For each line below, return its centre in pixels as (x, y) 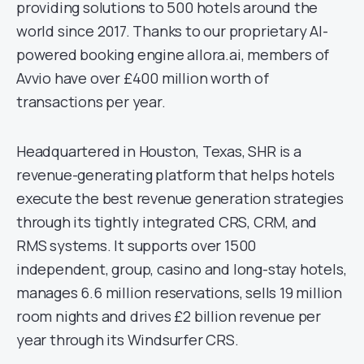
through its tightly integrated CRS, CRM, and (167, 221)
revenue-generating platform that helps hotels (175, 174)
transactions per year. (91, 101)
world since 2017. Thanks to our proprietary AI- (172, 30)
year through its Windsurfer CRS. (128, 339)
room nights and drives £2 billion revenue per (169, 316)
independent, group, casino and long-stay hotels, (182, 269)
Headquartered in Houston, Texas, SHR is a (159, 151)
